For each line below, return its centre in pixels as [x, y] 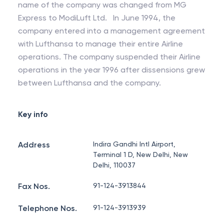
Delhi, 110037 [114, 165]
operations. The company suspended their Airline [40, 57]
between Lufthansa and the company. [89, 83]
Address [34, 145]
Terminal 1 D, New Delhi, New [141, 154]
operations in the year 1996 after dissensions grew [111, 70]
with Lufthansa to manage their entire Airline [100, 44]
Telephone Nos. [47, 208]
